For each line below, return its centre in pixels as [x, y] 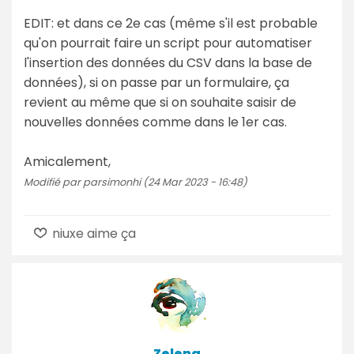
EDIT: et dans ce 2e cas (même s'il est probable [171, 23]
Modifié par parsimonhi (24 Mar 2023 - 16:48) [136, 182]
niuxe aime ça [93, 233]
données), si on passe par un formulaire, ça [156, 82]
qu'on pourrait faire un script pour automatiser [168, 43]
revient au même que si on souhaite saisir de [160, 102]
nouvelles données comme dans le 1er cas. [155, 122]
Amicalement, [67, 161]
